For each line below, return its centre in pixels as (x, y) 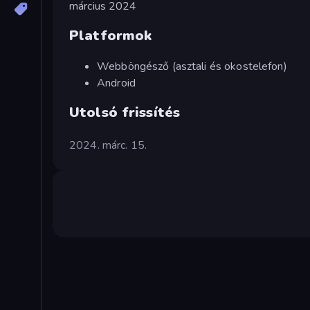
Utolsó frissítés (125, 112)
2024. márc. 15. (108, 145)
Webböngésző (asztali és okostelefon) (192, 66)
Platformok (111, 36)
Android (116, 83)
